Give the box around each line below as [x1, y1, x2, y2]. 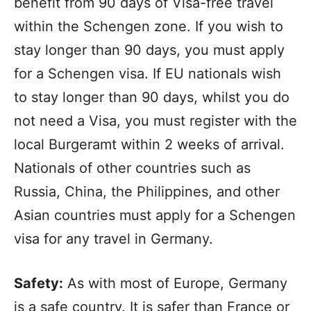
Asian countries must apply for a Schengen [14, 207, 296, 224]
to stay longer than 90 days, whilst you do [14, 89, 289, 106]
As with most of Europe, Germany [63, 275, 287, 292]
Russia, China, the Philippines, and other [14, 183, 280, 200]
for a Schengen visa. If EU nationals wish [14, 65, 281, 82]
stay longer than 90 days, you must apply [14, 42, 285, 58]
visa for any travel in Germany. [14, 230, 213, 247]
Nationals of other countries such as [14, 160, 251, 176]
